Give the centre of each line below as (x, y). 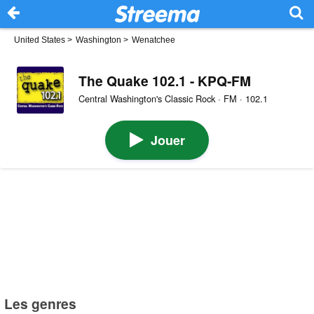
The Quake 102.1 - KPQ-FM (164, 80)
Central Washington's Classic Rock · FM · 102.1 (173, 99)
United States (40, 40)
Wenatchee (153, 40)
